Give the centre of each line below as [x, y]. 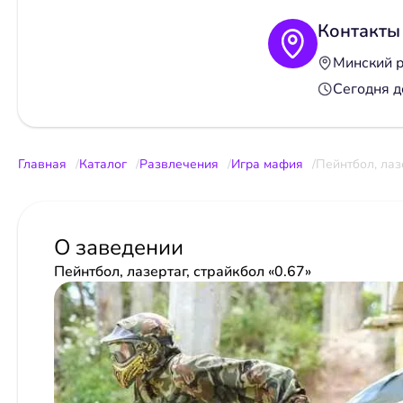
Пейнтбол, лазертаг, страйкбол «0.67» [183, 271]
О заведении [119, 247]
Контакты [358, 31]
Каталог [103, 164]
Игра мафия [267, 164]
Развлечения [179, 164]
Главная [42, 164]
